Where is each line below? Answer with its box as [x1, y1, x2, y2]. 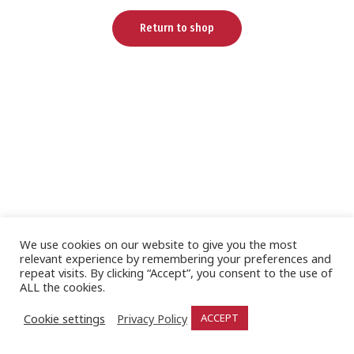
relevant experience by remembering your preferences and [20, 250, 331, 266]
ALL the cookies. [20, 279, 105, 295]
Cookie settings [24, 310, 105, 326]
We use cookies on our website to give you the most [20, 236, 297, 252]
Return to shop [140, 21, 214, 36]
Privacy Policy [117, 310, 187, 326]
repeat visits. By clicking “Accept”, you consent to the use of [20, 265, 333, 281]
